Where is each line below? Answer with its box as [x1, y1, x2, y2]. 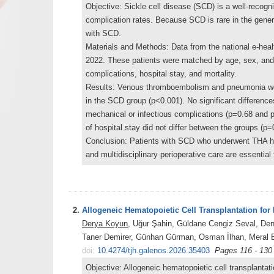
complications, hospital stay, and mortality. [86, 68, 237, 78]
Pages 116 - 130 [215, 245, 272, 255]
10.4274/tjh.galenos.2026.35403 [97, 245, 210, 255]
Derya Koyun [82, 218, 128, 228]
